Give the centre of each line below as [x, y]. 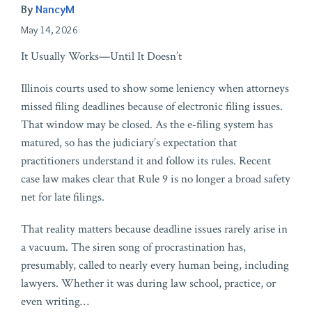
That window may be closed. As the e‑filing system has [147, 125]
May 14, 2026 [49, 30]
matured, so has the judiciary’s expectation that [129, 143]
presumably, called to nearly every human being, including [155, 266]
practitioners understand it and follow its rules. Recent [146, 161]
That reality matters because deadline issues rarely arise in [154, 229]
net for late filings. [63, 197]
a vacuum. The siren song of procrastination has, [133, 248]
